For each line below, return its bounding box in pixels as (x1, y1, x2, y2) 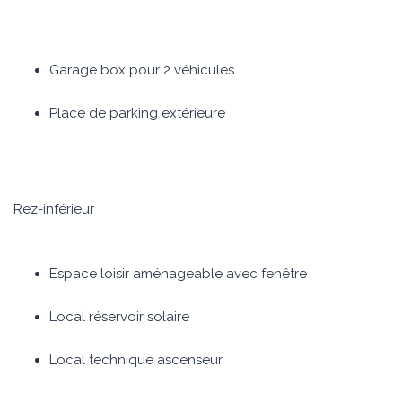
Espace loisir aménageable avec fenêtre (49, 266, 307, 282)
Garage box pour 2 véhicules (49, 62, 234, 78)
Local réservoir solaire (49, 309, 189, 325)
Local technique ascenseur (49, 352, 223, 368)
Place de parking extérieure (49, 105, 225, 121)
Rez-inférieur (13, 201, 94, 217)
